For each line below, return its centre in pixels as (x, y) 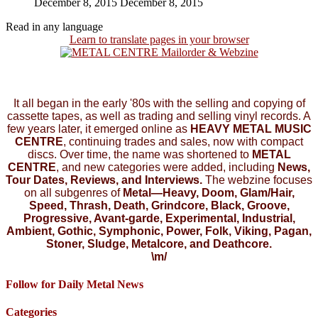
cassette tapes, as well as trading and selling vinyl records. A (159, 116)
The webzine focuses (257, 180)
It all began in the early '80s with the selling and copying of (159, 103)
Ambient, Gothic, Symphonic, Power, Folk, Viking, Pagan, (159, 231)
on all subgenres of (73, 192)
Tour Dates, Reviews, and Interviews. (104, 180)
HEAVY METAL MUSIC (251, 128)
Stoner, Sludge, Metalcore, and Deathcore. (159, 243)
